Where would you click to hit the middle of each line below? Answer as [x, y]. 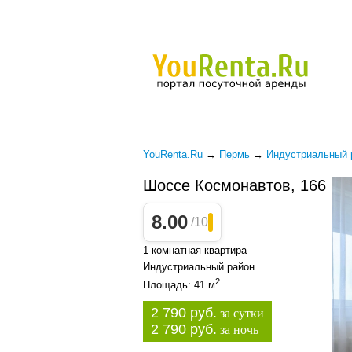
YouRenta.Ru [173, 154]
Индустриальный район [199, 267]
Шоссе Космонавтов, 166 [235, 185]
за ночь [238, 330]
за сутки [240, 313]
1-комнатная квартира [195, 250]
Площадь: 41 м [179, 285]
